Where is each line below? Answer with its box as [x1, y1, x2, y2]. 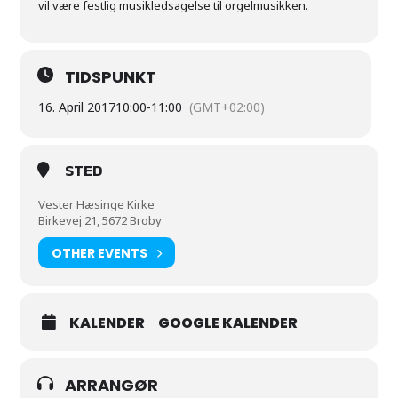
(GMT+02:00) [189, 99, 266, 115]
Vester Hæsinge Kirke [38, 196, 155, 212]
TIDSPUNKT [65, 66, 157, 88]
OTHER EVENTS [52, 243, 148, 262]
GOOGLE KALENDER [158, 313, 298, 333]
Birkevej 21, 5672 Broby [38, 212, 163, 228]
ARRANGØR [65, 374, 159, 396]
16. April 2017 [38, 99, 116, 115]
